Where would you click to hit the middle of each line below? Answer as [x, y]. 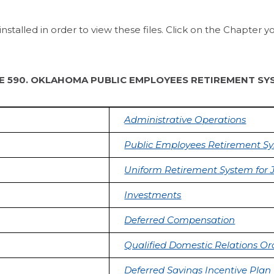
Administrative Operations [185, 120]
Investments [153, 195]
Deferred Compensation [180, 220]
